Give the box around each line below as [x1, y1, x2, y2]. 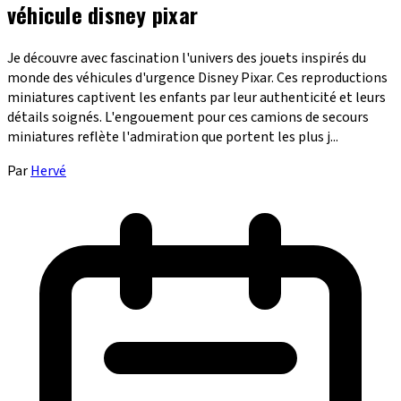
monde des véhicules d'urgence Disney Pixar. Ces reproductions [7, 67, 388, 88]
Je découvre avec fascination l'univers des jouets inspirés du [7, 47, 366, 68]
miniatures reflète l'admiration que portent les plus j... [7, 126, 338, 147]
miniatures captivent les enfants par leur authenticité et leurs [7, 87, 386, 107]
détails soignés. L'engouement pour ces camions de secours [7, 107, 369, 127]
